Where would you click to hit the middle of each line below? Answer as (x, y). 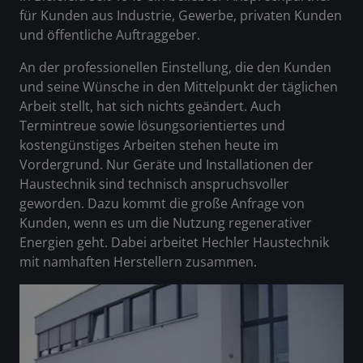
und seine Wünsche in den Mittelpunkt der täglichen (179, 87)
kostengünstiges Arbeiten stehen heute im (149, 145)
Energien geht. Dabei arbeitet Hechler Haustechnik (174, 243)
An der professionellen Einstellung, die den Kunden (175, 68)
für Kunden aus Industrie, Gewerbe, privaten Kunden (181, 16)
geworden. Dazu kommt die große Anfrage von (162, 204)
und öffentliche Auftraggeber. (110, 35)
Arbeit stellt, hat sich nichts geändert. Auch (150, 107)
